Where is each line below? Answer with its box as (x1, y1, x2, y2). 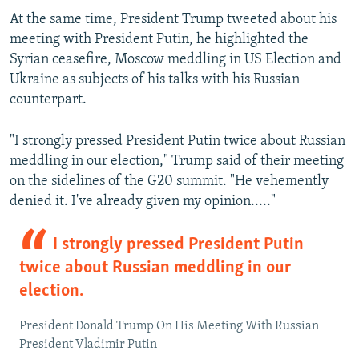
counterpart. (10, 92, 87, 108)
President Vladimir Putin (19, 338, 157, 352)
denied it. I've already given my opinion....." (10, 194, 276, 210)
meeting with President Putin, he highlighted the (10, 32, 309, 48)
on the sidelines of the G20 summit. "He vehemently (10, 174, 329, 190)
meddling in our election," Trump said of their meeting (10, 154, 344, 170)
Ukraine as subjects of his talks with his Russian (10, 72, 300, 88)
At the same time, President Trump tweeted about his (10, 12, 337, 28)
